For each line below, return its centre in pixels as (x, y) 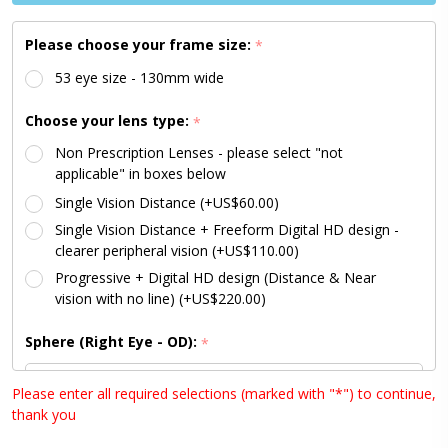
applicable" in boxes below (140, 173)
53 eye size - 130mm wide (139, 78)
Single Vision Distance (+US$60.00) (167, 202)
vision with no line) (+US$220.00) (160, 298)
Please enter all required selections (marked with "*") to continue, (224, 393)
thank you (44, 414)
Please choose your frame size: (140, 44)
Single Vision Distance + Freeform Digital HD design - (227, 229)
